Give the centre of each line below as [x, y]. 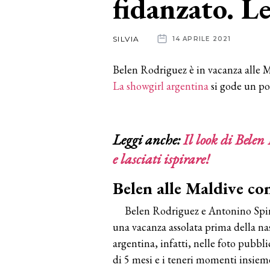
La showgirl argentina [161, 86]
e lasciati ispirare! [161, 159]
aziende [44, 76]
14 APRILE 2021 [202, 39]
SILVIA [126, 39]
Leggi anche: [148, 139]
